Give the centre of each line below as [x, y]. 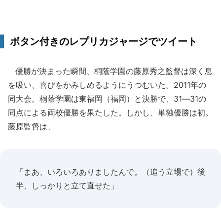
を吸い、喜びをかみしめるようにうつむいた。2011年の [107, 85]
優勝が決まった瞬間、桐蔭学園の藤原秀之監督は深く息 [110, 71]
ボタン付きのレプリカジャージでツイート [104, 41]
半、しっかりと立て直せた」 [67, 185]
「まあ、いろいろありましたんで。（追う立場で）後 [110, 172]
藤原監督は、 [32, 126]
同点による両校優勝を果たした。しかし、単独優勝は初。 [110, 112]
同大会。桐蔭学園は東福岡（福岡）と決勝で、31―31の [107, 99]
